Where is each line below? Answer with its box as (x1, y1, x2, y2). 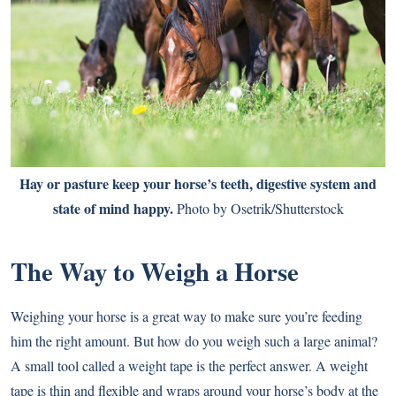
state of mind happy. (52, 197, 173, 218)
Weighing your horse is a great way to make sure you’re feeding (11, 306, 362, 325)
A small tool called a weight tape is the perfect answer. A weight (11, 355, 368, 375)
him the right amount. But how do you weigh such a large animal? (11, 331, 377, 350)
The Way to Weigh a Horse (11, 252, 299, 290)
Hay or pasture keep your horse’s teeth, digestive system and (19, 172, 377, 194)
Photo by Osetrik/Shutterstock (172, 198, 344, 217)
